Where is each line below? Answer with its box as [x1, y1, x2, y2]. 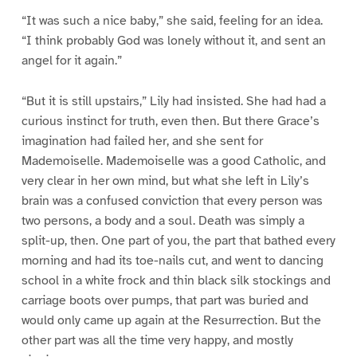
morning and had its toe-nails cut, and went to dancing [21, 253, 324, 269]
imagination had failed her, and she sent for [21, 133, 263, 150]
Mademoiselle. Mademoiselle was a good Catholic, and [21, 153, 326, 170]
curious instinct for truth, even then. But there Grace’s [21, 113, 320, 130]
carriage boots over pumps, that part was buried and [21, 292, 308, 309]
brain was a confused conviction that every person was [21, 193, 323, 210]
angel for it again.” [21, 53, 122, 69]
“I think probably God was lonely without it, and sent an [21, 33, 326, 49]
